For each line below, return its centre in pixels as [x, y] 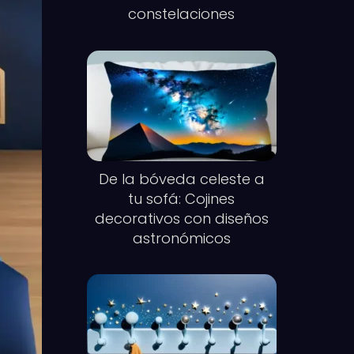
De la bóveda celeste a [181, 179]
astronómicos [181, 238]
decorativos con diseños [181, 218]
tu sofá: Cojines [182, 198]
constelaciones [182, 14]
